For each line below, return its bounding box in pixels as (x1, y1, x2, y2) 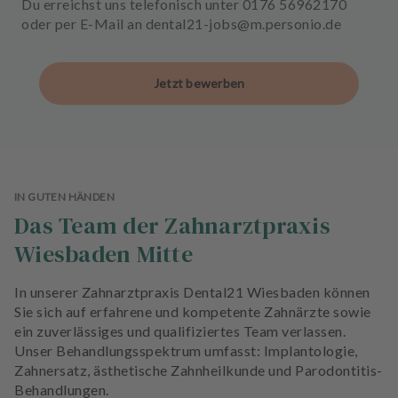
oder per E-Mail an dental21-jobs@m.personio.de (21, 15, 341, 32)
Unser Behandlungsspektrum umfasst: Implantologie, (14, 342, 358, 359)
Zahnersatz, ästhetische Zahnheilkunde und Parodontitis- (14, 362, 383, 378)
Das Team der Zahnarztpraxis (14, 210, 330, 242)
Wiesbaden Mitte (14, 238, 193, 270)
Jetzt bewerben (153, 76, 245, 91)
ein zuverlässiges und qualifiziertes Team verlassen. (14, 322, 346, 339)
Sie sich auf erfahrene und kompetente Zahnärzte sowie (14, 303, 371, 320)
